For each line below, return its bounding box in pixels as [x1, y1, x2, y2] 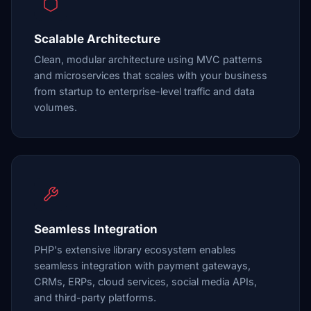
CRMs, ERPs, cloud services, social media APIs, [34, 276, 257, 287]
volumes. [34, 101, 77, 113]
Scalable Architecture [34, 32, 160, 46]
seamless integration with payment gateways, [34, 260, 251, 271]
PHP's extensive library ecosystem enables [34, 244, 236, 255]
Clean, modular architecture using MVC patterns [34, 53, 262, 65]
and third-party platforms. [34, 292, 156, 303]
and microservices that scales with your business [34, 69, 267, 81]
